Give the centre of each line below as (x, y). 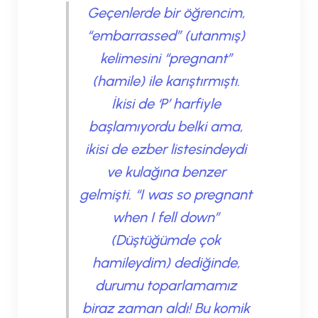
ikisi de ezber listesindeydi (166, 149)
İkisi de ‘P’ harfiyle (166, 103)
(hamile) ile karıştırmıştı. (166, 81)
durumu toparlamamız (166, 285)
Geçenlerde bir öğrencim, (166, 12)
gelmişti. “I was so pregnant (166, 194)
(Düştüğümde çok (166, 240)
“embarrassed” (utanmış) (166, 35)
